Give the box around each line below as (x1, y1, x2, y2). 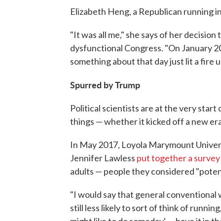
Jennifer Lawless (70, 152, 137, 163)
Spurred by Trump (70, 78, 140, 91)
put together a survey (137, 152, 220, 163)
